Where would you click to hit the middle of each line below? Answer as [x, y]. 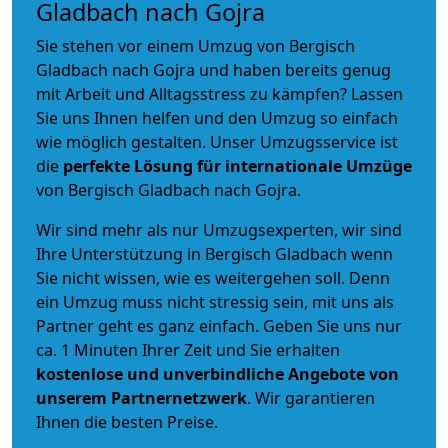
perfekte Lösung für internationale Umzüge [237, 165]
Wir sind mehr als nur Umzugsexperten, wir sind [219, 229]
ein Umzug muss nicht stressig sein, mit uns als [215, 301]
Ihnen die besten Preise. [127, 421]
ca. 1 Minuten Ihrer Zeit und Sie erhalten [188, 349]
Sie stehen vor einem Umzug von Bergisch [195, 45]
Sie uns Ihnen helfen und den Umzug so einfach [217, 117]
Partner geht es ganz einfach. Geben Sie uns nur [219, 325]
